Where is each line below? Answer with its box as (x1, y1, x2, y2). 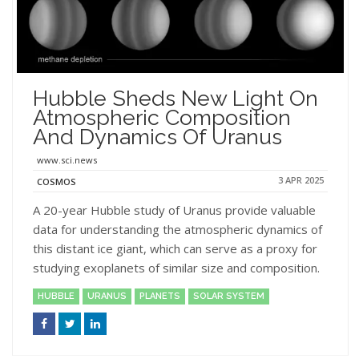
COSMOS (37, 175, 76, 188)
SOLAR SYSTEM (193, 291, 264, 302)
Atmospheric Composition (33, 105, 291, 131)
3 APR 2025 (278, 174, 324, 187)
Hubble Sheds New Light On (33, 86, 318, 111)
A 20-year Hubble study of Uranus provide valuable (33, 202, 316, 219)
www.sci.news (37, 154, 97, 167)
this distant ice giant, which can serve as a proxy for (33, 240, 317, 257)
